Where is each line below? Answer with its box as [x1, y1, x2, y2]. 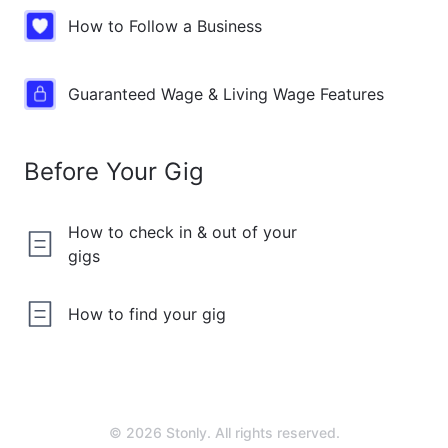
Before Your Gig [24, 157, 204, 186]
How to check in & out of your [68, 222, 297, 242]
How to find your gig [68, 304, 226, 324]
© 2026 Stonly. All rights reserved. [108, 424, 340, 441]
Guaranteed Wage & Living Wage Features [68, 84, 384, 104]
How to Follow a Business [68, 16, 262, 36]
